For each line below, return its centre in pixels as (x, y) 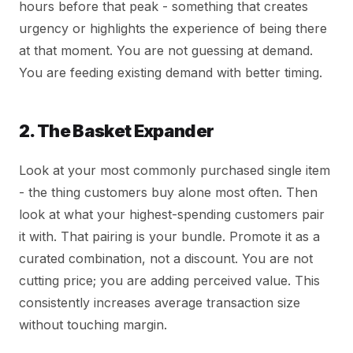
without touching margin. (93, 325)
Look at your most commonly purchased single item (175, 171)
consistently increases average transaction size (160, 303)
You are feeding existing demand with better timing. (171, 73)
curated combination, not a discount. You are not (166, 259)
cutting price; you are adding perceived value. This (169, 281)
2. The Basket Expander (117, 131)
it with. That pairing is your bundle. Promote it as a (169, 237)
